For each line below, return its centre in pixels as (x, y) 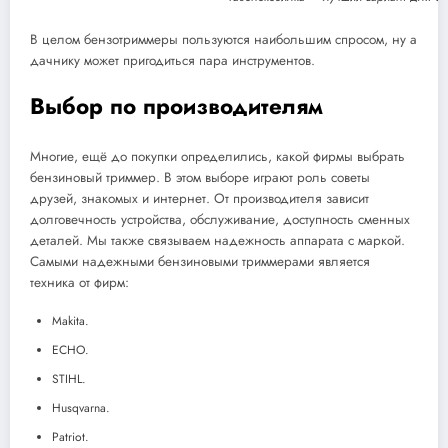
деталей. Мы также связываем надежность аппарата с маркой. (217, 240)
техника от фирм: (79, 282)
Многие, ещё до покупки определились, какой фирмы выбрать (217, 156)
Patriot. (70, 436)
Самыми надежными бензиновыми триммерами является (200, 261)
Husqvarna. (81, 407)
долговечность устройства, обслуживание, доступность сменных (220, 219)
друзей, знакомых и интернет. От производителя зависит (199, 198)
